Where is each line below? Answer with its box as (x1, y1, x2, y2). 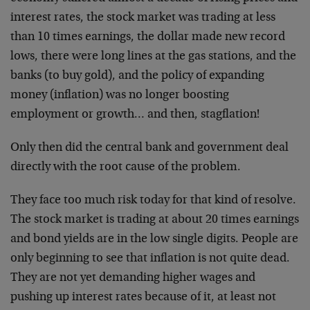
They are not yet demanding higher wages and (10, 272, 255, 284)
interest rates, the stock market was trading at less (10, 12, 275, 24)
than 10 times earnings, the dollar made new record (10, 31, 285, 44)
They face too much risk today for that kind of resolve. (10, 194, 296, 207)
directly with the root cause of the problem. (10, 161, 241, 174)
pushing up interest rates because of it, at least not (10, 291, 276, 304)
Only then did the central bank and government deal (10, 142, 289, 154)
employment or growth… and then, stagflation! (10, 109, 259, 121)
